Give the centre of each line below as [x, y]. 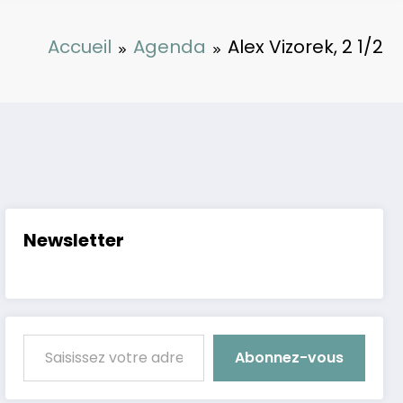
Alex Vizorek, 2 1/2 [305, 47]
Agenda [170, 47]
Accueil [80, 47]
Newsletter [74, 241]
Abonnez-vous [289, 358]
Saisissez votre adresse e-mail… [42, 334]
